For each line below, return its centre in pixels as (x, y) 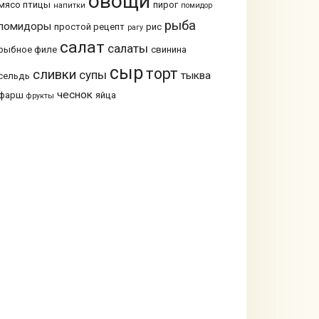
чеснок (74, 95)
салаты (127, 49)
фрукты (40, 96)
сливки (54, 75)
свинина (168, 50)
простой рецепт (89, 27)
